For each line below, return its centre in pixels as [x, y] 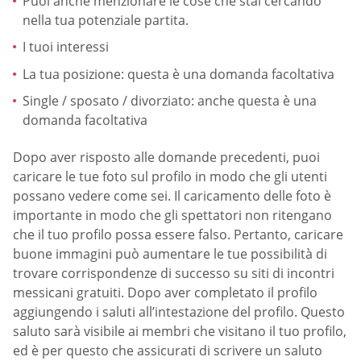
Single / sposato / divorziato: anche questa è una [170, 101]
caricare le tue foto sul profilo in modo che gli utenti [170, 176]
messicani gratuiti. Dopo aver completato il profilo [165, 292]
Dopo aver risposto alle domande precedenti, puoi [166, 157]
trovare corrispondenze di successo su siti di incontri [174, 273]
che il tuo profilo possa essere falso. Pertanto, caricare [178, 234]
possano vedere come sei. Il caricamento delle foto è [172, 195]
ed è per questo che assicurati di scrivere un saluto [168, 350]
